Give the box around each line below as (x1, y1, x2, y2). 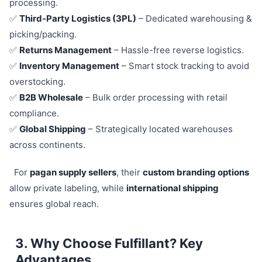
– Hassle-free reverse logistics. (112, 44, 244, 56)
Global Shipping (19, 123, 86, 135)
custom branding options (142, 167, 249, 178)
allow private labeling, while (9, 182, 126, 194)
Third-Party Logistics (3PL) (19, 13, 136, 24)
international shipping (126, 182, 219, 194)
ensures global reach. (9, 198, 99, 209)
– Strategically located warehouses (86, 123, 233, 135)
